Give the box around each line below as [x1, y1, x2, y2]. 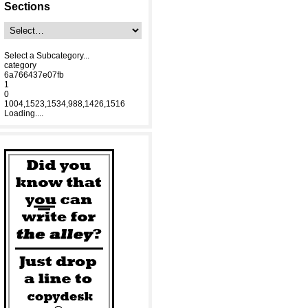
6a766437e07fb [4, 70, 64, 80]
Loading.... [4, 109, 43, 118]
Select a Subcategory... [4, 51, 89, 60]
